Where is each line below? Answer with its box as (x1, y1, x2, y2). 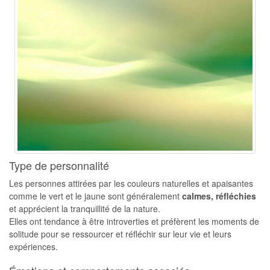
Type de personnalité (9, 157, 109, 173)
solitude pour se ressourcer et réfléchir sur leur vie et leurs (9, 228, 231, 240)
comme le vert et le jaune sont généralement (9, 190, 182, 202)
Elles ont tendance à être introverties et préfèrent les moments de (9, 215, 259, 227)
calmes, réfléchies (182, 190, 256, 202)
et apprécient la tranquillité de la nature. (9, 202, 160, 215)
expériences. (9, 240, 58, 253)
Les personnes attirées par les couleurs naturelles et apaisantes (9, 177, 253, 189)
